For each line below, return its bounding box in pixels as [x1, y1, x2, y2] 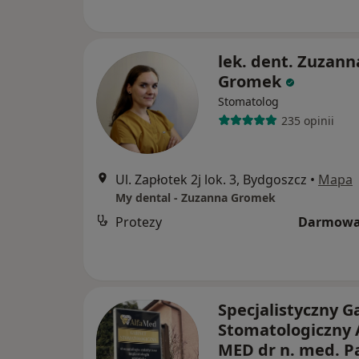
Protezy [115, 213, 162, 232]
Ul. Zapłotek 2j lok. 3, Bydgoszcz [115, 171, 307, 189]
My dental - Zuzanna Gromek [115, 190, 276, 206]
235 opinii [280, 112, 334, 128]
